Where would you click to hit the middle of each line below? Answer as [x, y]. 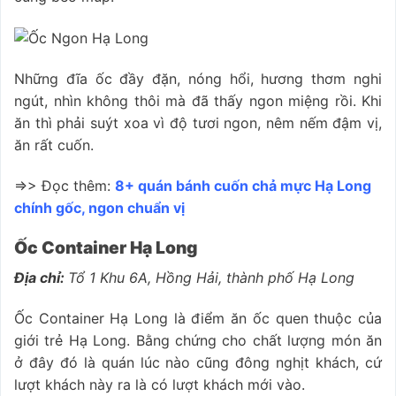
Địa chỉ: [41, 278]
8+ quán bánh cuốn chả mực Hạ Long [243, 185]
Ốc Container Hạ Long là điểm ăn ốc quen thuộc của [198, 318]
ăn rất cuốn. [56, 145]
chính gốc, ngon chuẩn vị [99, 207]
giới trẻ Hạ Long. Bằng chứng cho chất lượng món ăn [198, 340]
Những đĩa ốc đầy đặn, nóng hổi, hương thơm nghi [198, 78]
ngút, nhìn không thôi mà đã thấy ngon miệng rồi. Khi [198, 100]
